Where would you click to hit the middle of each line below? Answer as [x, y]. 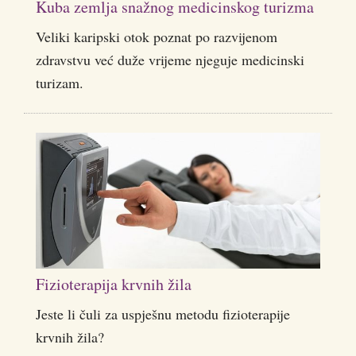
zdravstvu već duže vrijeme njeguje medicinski [170, 60]
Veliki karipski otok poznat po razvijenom [157, 37]
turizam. [60, 83]
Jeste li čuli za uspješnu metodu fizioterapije [163, 313]
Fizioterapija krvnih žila [114, 284]
